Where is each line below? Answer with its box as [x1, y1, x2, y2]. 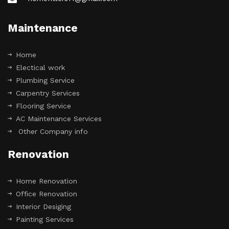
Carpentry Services [16, 89, 80, 98]
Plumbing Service [16, 76, 75, 85]
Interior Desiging [16, 202, 71, 211]
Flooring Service [16, 102, 71, 110]
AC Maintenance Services [16, 114, 102, 123]
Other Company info [16, 127, 88, 136]
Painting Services [16, 215, 74, 224]
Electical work [16, 63, 65, 72]
